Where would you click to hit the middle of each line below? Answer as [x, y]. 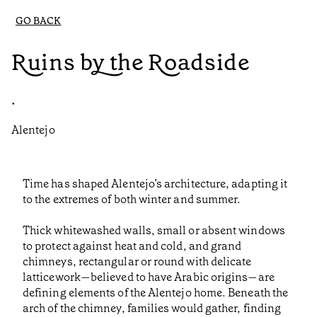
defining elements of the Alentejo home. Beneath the [156, 293]
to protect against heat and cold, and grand [132, 246]
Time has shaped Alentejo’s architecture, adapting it [155, 184]
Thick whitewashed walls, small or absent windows [154, 231]
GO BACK [39, 21]
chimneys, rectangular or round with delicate [137, 262]
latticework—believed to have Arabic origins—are [149, 277]
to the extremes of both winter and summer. [132, 200]
